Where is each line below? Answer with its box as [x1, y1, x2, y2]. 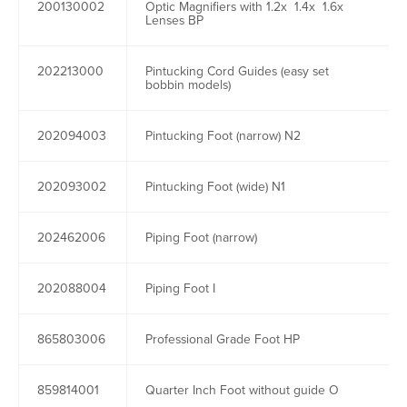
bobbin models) [145, 75, 231, 94]
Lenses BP [145, 11, 203, 30]
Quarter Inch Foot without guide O [145, 381, 339, 400]
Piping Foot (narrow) [145, 228, 257, 247]
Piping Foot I [145, 279, 215, 298]
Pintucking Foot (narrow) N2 [145, 126, 301, 145]
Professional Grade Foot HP [145, 330, 300, 349]
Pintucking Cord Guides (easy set [145, 62, 329, 81]
